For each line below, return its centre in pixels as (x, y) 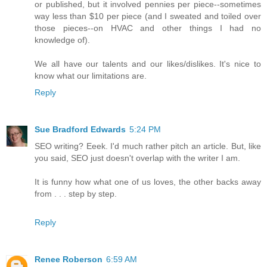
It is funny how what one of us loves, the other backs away (148, 181)
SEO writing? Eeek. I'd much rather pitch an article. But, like (148, 146)
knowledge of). (62, 40)
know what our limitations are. (91, 75)
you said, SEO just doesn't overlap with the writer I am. (137, 158)
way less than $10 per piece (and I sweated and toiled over (148, 16)
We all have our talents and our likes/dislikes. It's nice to (148, 63)
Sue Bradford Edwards (80, 129)
